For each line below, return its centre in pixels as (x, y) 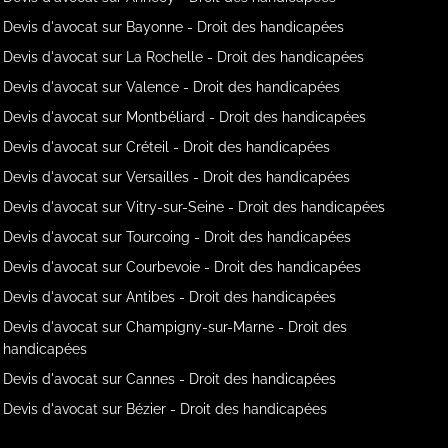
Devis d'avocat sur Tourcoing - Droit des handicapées (177, 236)
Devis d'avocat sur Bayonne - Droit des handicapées (174, 26)
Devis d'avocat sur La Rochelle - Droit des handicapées (184, 56)
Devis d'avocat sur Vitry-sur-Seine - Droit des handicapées (194, 206)
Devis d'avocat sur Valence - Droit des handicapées (172, 86)
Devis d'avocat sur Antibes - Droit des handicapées (170, 296)
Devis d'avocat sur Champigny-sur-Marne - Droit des (175, 326)
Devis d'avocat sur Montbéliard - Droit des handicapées (185, 116)
